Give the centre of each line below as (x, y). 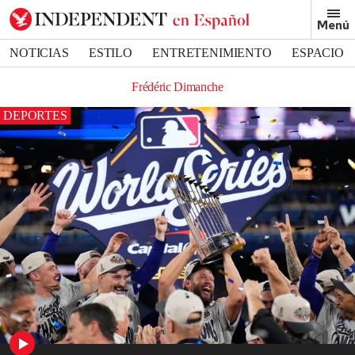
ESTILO (111, 53)
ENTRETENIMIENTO (212, 53)
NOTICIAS (39, 53)
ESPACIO (318, 53)
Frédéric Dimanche (177, 87)
